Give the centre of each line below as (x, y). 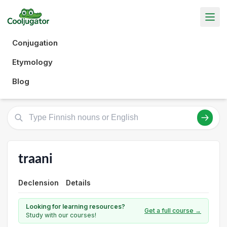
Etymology (32, 62)
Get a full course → (173, 211)
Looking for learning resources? (75, 206)
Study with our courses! (61, 215)
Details (78, 182)
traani (35, 159)
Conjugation (35, 43)
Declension (39, 182)
